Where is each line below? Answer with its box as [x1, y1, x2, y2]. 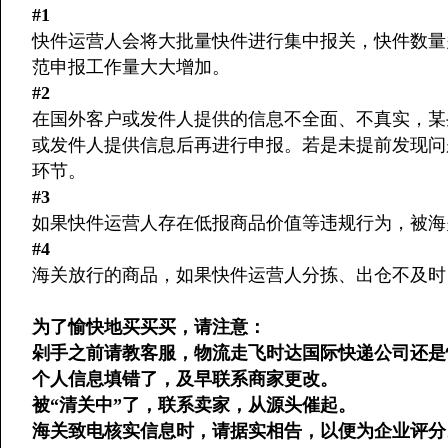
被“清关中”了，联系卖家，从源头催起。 [32, 395, 356, 416]
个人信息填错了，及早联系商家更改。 [32, 369, 338, 390]
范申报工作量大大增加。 [32, 57, 230, 78]
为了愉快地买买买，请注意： [32, 317, 266, 338]
